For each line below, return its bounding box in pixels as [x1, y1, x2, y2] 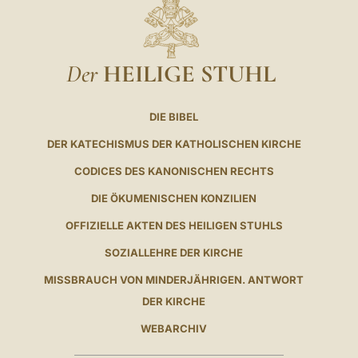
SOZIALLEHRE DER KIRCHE [105, 245, 244, 259]
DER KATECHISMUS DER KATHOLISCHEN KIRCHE [46, 137, 301, 150]
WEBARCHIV [141, 321, 208, 335]
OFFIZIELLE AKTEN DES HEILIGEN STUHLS [65, 218, 283, 232]
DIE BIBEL [149, 109, 199, 123]
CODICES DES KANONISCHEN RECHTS [74, 164, 274, 177]
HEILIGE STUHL [103, 58, 276, 88]
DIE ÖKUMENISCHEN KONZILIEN [91, 191, 257, 205]
